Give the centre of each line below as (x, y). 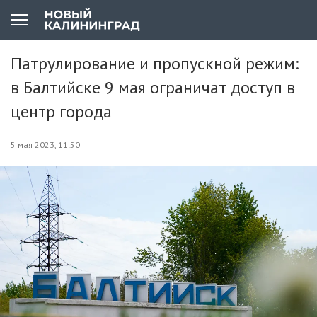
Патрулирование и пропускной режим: (155, 63)
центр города (61, 111)
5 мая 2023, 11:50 (45, 145)
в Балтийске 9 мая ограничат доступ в (153, 87)
